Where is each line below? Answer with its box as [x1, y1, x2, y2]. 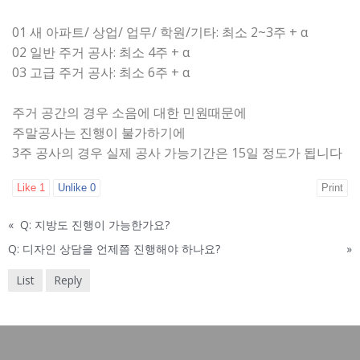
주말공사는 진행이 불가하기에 [12, 124, 186, 141]
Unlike [58, 182, 90, 194]
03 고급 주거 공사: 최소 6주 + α [12, 63, 190, 81]
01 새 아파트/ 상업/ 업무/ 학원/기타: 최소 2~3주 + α [12, 23, 308, 41]
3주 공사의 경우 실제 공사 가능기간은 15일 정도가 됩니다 [12, 144, 342, 162]
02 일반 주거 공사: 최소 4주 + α [12, 43, 190, 61]
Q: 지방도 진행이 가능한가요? [20, 217, 170, 232]
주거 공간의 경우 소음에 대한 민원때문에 [12, 104, 247, 121]
